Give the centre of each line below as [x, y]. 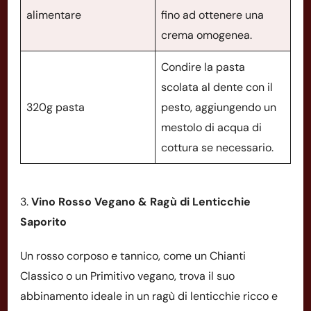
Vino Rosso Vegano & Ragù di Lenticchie [141, 201]
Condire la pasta [203, 67]
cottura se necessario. [217, 147]
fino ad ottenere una [212, 15]
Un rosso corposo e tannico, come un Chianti [133, 255]
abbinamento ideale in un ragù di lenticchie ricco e [149, 296]
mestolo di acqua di [211, 127]
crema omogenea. [207, 35]
